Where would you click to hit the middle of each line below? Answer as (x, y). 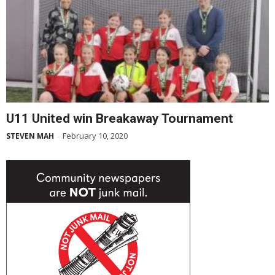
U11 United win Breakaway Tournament (120, 118)
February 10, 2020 (95, 135)
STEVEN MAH (30, 136)
